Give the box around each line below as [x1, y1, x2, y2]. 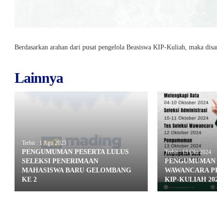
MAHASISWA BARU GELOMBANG [22, 166, 131, 174]
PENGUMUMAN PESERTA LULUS [22, 148, 129, 155]
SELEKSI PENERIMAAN [22, 157, 98, 165]
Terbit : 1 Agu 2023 [22, 139, 66, 146]
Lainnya [15, 70, 63, 86]
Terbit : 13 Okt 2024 [164, 148, 211, 155]
